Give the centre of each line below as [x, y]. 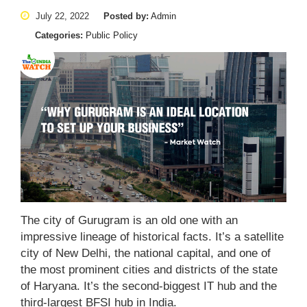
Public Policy [110, 36]
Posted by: [126, 16]
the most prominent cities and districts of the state [149, 269]
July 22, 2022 [61, 16]
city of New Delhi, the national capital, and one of [146, 253]
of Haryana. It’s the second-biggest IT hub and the [149, 286]
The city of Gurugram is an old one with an [129, 220]
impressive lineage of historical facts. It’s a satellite [152, 236]
